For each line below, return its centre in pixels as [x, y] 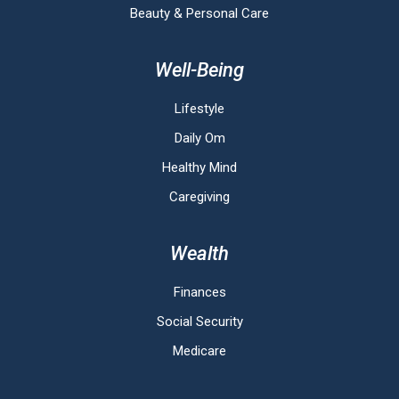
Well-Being [199, 69]
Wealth [199, 253]
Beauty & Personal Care [199, 13]
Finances [199, 292]
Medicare [199, 350]
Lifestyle [199, 108]
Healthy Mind [199, 167]
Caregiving [199, 196]
